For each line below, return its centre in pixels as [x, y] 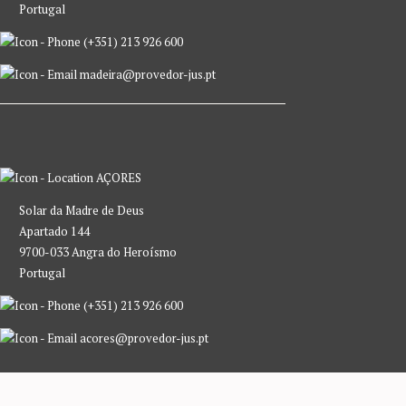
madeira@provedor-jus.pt [146, 74]
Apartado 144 [54, 231]
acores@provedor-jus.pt [143, 338]
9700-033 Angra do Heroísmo [98, 251]
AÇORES [117, 177]
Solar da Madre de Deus [82, 210]
